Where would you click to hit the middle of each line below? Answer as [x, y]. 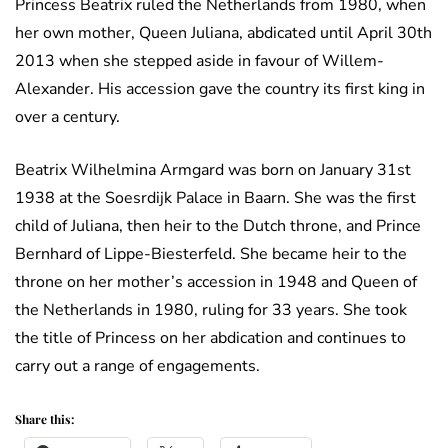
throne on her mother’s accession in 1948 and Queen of [216, 282]
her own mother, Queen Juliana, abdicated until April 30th [223, 33]
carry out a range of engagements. [137, 366]
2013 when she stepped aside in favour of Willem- [199, 61]
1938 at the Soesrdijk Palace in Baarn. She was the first [215, 198]
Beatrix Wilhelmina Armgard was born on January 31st [213, 170]
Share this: [44, 419]
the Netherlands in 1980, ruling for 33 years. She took [211, 310]
